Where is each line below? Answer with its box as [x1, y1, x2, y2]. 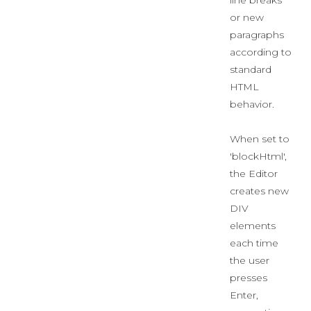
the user [230, 254, 269, 267]
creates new [230, 185, 289, 197]
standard [230, 63, 271, 76]
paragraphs [230, 28, 284, 41]
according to [230, 46, 292, 58]
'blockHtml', [230, 150, 287, 162]
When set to [230, 133, 289, 145]
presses [230, 271, 267, 284]
